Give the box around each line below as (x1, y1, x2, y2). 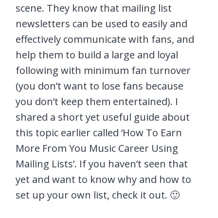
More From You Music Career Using (16, 142, 178, 155)
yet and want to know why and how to (16, 173, 191, 186)
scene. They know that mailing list (16, 1, 172, 15)
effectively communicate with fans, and (16, 33, 194, 46)
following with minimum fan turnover (16, 64, 191, 77)
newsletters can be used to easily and (16, 17, 187, 31)
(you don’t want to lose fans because (16, 79, 183, 93)
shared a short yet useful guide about (16, 110, 190, 124)
